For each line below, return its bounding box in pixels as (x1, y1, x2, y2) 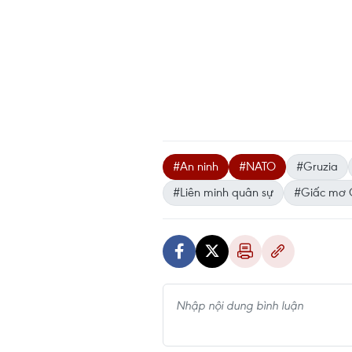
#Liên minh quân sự (173, 184, 273, 200)
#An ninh (173, 158, 218, 174)
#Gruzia (296, 158, 338, 174)
